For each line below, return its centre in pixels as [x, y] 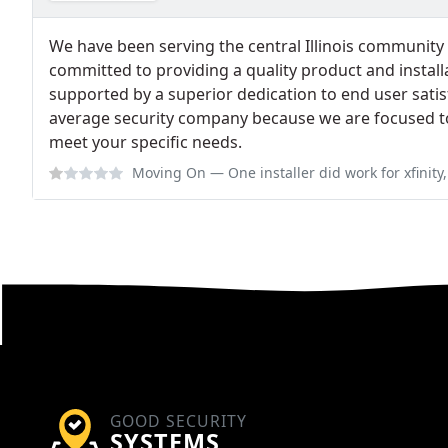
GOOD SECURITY [178, 421]
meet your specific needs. [145, 142]
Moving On [169, 173]
